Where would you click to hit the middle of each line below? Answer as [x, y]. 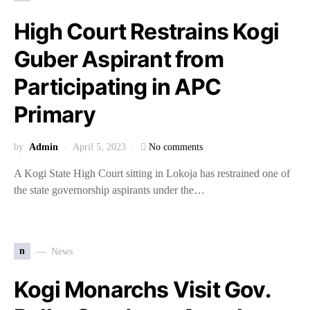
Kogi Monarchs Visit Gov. [142, 290]
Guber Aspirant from [119, 59]
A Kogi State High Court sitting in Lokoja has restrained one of [152, 173]
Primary [57, 115]
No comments [176, 147]
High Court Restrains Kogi [147, 31]
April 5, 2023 [99, 147]
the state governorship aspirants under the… [109, 190]
